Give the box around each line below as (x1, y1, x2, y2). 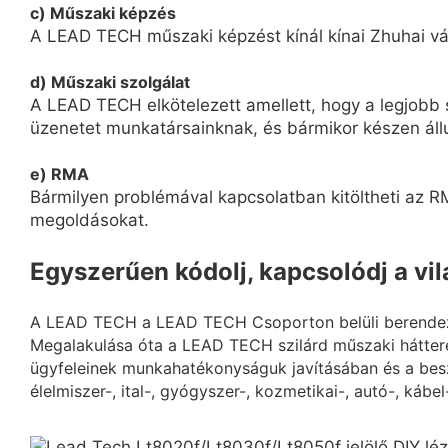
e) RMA (30, 163, 89, 184)
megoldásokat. (30, 209, 149, 230)
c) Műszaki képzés (30, 2, 176, 23)
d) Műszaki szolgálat (30, 71, 190, 92)
